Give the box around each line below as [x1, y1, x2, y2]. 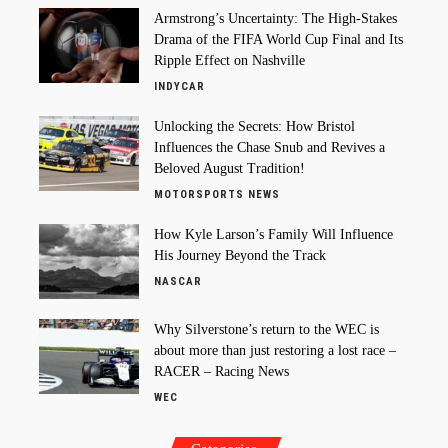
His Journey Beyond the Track [154, 248, 326, 264]
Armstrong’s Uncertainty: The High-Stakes [154, 11, 397, 27]
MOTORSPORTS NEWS [154, 188, 280, 202]
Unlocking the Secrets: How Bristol [154, 119, 355, 135]
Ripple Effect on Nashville [154, 53, 305, 69]
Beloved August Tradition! [154, 161, 305, 177]
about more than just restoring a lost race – [154, 343, 396, 359]
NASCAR [154, 275, 202, 289]
